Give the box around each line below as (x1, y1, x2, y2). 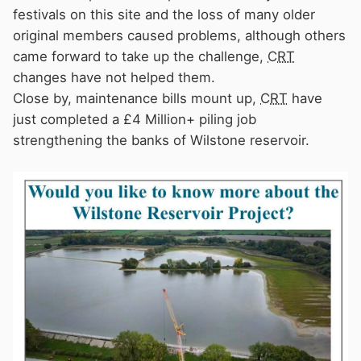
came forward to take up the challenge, (13, 48, 268, 64)
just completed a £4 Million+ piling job (13, 110, 256, 127)
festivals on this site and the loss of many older (13, 6, 315, 23)
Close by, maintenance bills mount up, (13, 89, 260, 106)
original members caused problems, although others (13, 27, 346, 44)
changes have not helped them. (13, 68, 219, 85)
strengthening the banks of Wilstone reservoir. (13, 131, 309, 148)
